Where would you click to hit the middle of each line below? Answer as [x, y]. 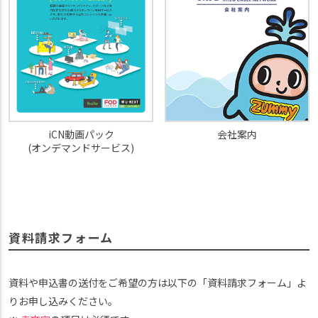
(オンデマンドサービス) [81, 147]
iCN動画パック [81, 134]
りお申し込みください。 [63, 301]
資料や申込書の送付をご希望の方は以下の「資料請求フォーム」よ [158, 282]
